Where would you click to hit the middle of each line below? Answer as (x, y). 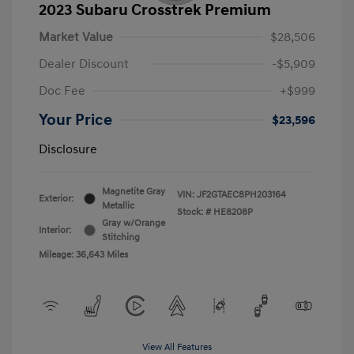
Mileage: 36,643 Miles (83, 254)
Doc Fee (62, 90)
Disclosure (68, 149)
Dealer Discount (84, 64)
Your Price (75, 120)
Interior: (55, 230)
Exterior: (56, 198)
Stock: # (194, 212)
